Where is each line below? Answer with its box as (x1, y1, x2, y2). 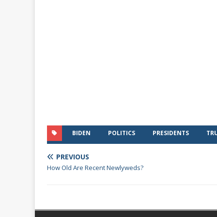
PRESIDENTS (153, 129, 189, 137)
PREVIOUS (56, 152, 89, 161)
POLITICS (108, 129, 135, 137)
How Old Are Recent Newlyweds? (47, 163, 143, 172)
